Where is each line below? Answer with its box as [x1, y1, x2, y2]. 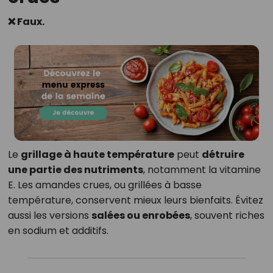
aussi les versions [7, 208, 91, 223]
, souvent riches [190, 208, 264, 223]
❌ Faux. [7, 15, 44, 29]
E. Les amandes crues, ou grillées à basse [7, 178, 202, 193]
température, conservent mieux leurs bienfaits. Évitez [7, 193, 263, 208]
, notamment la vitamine [143, 163, 261, 177]
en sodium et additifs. [7, 224, 108, 238]
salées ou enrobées [91, 208, 190, 223]
